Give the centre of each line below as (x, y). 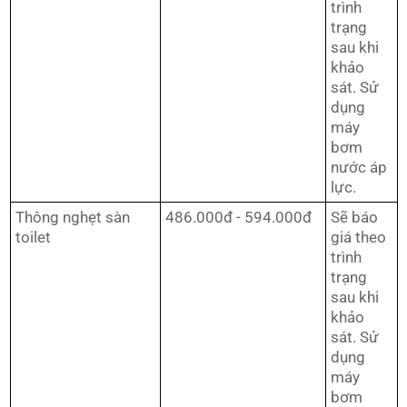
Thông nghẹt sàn (73, 218)
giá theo (358, 238)
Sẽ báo (354, 218)
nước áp (359, 168)
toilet (33, 238)
